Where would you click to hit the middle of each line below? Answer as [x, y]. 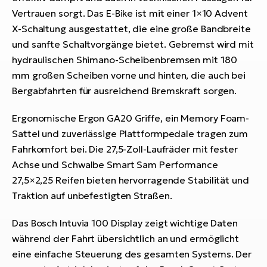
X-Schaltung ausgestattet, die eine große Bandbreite [131, 29]
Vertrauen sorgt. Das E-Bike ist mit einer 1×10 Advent [130, 13]
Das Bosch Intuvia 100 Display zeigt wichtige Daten [125, 223]
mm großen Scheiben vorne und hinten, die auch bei [129, 75]
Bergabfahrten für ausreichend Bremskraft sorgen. [125, 91]
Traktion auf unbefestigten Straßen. [92, 196]
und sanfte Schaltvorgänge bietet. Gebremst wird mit [133, 44]
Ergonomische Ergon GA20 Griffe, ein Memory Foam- [131, 118]
